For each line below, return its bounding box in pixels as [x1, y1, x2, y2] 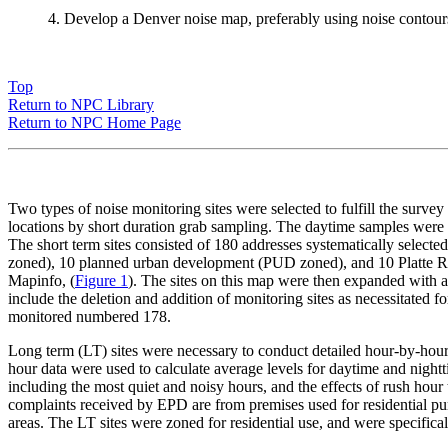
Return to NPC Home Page [8, 114, 181, 132]
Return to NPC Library [8, 96, 154, 114]
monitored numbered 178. [8, 308, 171, 326]
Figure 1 [75, 272, 128, 290]
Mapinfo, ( [8, 272, 75, 290]
